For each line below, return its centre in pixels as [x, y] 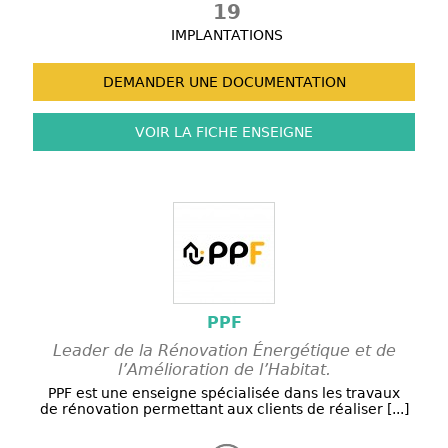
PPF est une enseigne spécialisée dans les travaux [224, 393]
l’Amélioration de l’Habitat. [224, 370]
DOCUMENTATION [281, 82]
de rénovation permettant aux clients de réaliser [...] [224, 409]
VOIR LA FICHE [186, 132]
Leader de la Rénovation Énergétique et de [224, 351]
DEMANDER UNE [160, 82]
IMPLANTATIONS [227, 35]
